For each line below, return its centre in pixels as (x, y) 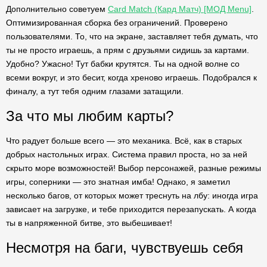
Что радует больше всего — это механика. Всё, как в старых (124, 141)
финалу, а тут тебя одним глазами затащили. (95, 91)
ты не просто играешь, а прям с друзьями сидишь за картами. (128, 50)
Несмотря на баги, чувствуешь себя (125, 248)
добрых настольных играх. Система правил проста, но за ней (127, 154)
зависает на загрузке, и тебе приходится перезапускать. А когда (131, 209)
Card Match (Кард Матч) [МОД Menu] (180, 9)
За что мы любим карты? (90, 116)
